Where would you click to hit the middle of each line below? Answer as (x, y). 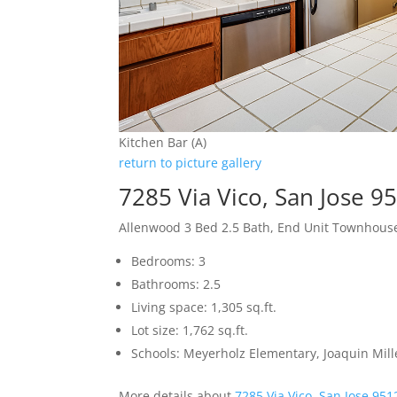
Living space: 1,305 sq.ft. (204, 307)
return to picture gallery (191, 163)
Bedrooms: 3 (169, 261)
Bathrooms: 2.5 (176, 284)
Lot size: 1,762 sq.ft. (190, 331)
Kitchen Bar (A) (163, 143)
